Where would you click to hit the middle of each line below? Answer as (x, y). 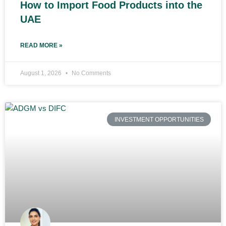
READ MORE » (41, 46)
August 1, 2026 (42, 73)
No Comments (91, 73)
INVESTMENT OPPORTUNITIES (159, 119)
